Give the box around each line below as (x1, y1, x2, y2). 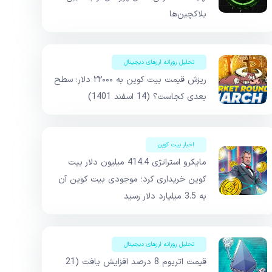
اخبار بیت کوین (158, 140, 194, 150)
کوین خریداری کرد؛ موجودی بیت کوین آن (58, 173, 206, 186)
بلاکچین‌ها (169, 8, 206, 21)
